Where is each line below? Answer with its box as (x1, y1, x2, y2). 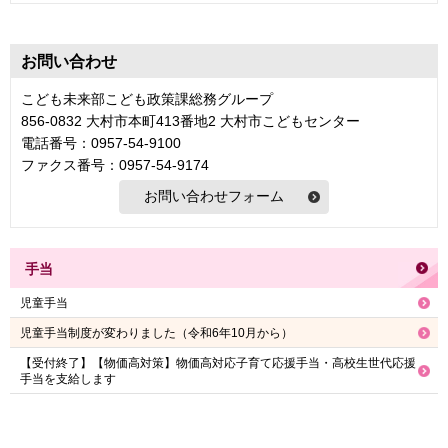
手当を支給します (20, 372, 116, 387)
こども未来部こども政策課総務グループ (21, 90, 273, 107)
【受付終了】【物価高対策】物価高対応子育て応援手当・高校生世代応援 (20, 356, 416, 371)
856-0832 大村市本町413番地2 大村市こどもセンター (21, 112, 360, 129)
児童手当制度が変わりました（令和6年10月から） (20, 326, 293, 341)
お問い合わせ (21, 52, 117, 70)
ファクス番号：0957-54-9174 (21, 156, 209, 173)
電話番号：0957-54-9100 (21, 134, 181, 151)
